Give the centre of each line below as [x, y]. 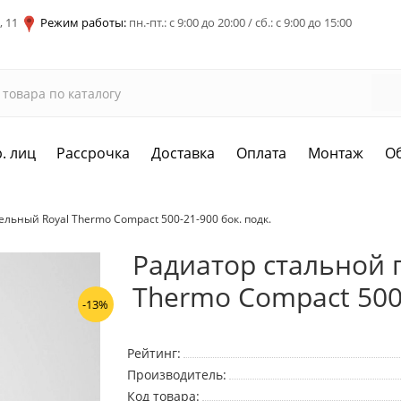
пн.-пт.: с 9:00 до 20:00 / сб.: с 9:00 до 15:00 [239, 22]
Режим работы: [83, 22]
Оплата [262, 154]
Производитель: [176, 375]
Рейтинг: [154, 354]
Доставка [183, 154]
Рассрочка [94, 154]
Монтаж [336, 154]
